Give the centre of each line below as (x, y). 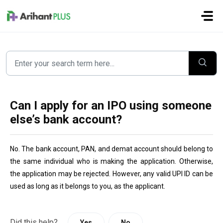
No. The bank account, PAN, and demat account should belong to (111, 149)
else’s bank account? (66, 119)
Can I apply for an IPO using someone (111, 106)
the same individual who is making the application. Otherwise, (111, 161)
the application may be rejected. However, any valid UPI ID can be (111, 174)
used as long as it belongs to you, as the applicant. (88, 186)
